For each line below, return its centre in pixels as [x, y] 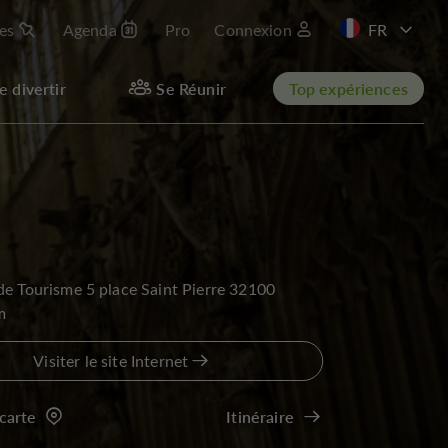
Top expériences [348, 88]
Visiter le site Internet [111, 360]
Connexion [253, 29]
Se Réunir [191, 88]
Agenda [89, 29]
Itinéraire [260, 416]
